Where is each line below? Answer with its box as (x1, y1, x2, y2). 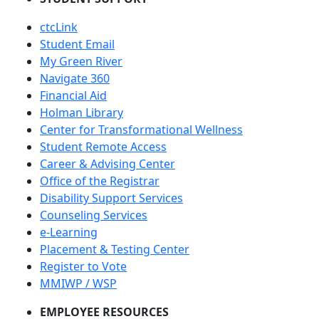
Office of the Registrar (40, 173, 159, 189)
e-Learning (40, 224, 98, 240)
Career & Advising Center (40, 156, 175, 172)
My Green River (40, 53, 122, 69)
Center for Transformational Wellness (40, 122, 243, 137)
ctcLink (40, 19, 78, 35)
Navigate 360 (40, 70, 110, 86)
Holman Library (40, 105, 123, 120)
